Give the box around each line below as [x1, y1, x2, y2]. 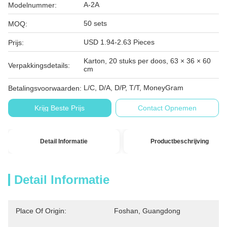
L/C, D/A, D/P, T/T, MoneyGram [84, 84, 183, 92]
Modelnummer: [8, 1, 57, 9]
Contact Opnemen [138, 104, 197, 112]
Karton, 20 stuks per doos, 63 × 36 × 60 [84, 57, 211, 65]
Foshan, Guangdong [114, 207, 180, 215]
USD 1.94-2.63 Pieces [84, 38, 155, 46]
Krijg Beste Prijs [34, 104, 85, 112]
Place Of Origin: [16, 207, 66, 215]
